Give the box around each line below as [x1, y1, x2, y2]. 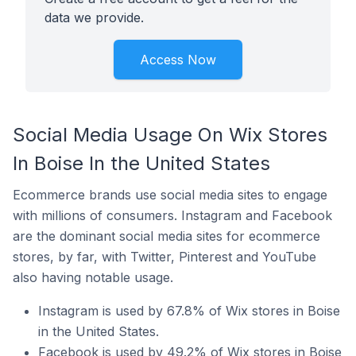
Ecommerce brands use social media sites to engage [13, 187, 327, 203]
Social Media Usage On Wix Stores [13, 123, 327, 146]
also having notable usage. [13, 269, 173, 285]
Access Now [140, 52, 216, 68]
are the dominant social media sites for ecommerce [13, 228, 320, 244]
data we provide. [44, 10, 144, 25]
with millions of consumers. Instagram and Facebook [13, 207, 332, 223]
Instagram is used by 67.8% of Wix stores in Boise [38, 303, 340, 319]
